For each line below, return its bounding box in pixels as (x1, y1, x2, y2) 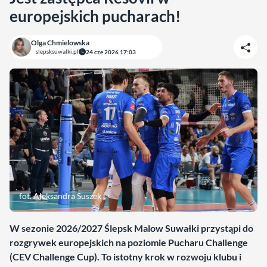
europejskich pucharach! (10, 7, 181, 26)
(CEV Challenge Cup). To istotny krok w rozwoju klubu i (10, 251, 241, 262)
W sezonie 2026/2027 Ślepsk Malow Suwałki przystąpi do (10, 222, 253, 234)
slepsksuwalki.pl (36, 48, 79, 55)
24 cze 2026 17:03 (86, 48, 136, 55)
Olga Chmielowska (31, 38, 89, 47)
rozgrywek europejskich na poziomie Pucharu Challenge (10, 237, 248, 248)
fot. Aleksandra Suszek (19, 191, 101, 201)
